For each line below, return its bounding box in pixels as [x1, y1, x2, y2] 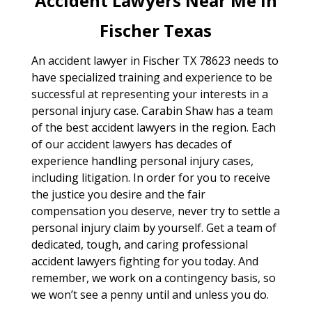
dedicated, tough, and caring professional [31, 236, 248, 252]
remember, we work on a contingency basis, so [31, 270, 276, 286]
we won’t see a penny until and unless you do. [31, 286, 269, 302]
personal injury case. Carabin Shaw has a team [31, 102, 273, 118]
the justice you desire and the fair [31, 186, 205, 202]
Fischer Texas [100, 18, 212, 42]
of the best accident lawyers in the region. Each [31, 119, 276, 135]
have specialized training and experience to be [31, 69, 272, 85]
